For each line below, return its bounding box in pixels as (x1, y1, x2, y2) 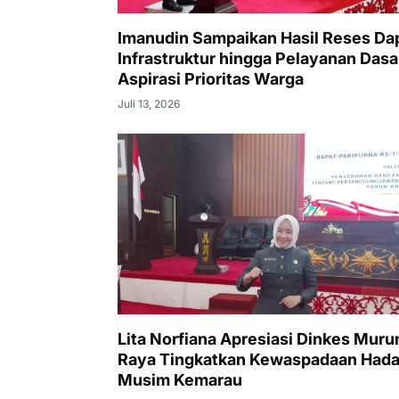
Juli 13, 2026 (118, 96, 180, 110)
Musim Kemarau (118, 370, 242, 390)
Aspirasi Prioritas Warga (118, 69, 304, 88)
